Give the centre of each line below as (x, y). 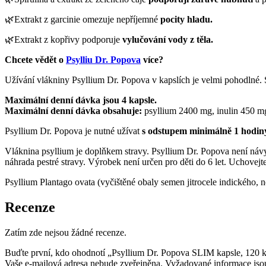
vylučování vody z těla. (168, 40)
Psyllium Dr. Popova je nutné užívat (73, 131)
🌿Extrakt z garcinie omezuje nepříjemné (83, 20)
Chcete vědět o (35, 60)
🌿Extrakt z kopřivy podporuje (64, 40)
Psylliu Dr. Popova (103, 60)
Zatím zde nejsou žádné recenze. (66, 232)
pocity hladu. (186, 20)
